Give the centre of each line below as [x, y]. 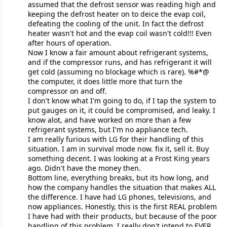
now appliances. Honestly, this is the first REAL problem [122, 207]
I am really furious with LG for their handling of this [116, 139]
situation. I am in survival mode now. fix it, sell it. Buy [118, 149]
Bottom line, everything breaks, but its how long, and [118, 178]
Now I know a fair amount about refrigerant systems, [118, 53]
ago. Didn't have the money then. [84, 168]
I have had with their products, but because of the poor [122, 216]
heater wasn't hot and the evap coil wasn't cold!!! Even [120, 33]
